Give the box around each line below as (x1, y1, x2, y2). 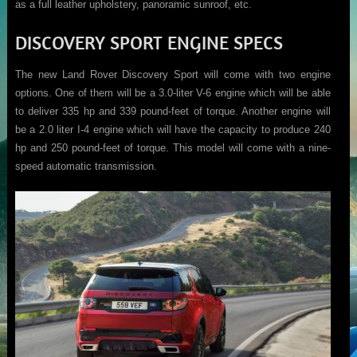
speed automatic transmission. (14, 160, 157, 173)
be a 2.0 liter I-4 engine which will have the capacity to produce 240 (14, 124, 331, 136)
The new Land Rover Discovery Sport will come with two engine (14, 69, 331, 81)
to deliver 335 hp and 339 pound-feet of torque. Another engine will (14, 105, 331, 118)
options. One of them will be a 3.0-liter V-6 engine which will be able (14, 87, 331, 100)
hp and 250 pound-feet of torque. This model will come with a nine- (14, 142, 331, 155)
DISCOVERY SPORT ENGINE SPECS (14, 30, 283, 55)
